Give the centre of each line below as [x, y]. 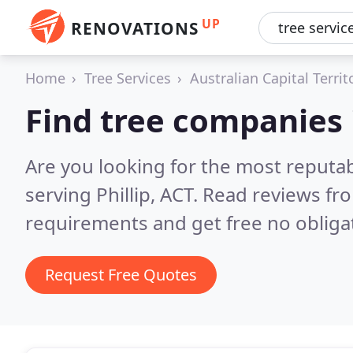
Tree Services [128, 78]
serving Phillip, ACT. [114, 194]
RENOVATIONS [135, 28]
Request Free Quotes [121, 275]
